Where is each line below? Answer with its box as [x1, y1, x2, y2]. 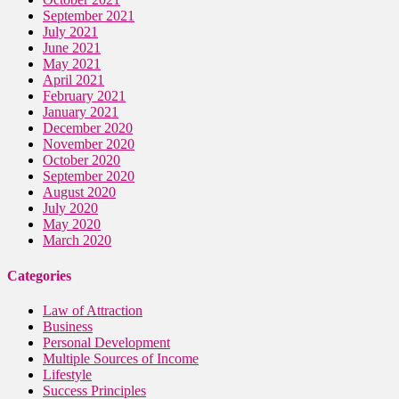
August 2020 [43, 184, 116, 200]
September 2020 [43, 168, 134, 184]
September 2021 [43, 8, 134, 24]
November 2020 [43, 136, 134, 152]
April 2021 [43, 72, 104, 88]
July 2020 [43, 200, 98, 216]
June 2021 [43, 40, 101, 56]
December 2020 [43, 120, 133, 136]
